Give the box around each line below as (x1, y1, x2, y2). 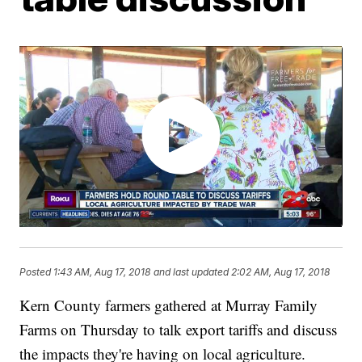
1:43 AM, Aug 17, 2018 (53, 265, 151, 278)
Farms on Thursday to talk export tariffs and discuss (19, 319, 338, 340)
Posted (19, 265, 54, 278)
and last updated (154, 265, 229, 278)
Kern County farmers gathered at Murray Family (19, 295, 318, 316)
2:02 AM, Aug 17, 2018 (231, 265, 330, 278)
